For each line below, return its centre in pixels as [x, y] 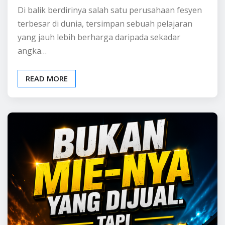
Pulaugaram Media [69, 37]
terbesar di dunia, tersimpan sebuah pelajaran [105, 73]
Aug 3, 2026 [146, 37]
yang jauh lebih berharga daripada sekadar [99, 87]
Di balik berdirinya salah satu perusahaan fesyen [110, 60]
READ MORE [47, 128]
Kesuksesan [61, 15]
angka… [32, 100]
